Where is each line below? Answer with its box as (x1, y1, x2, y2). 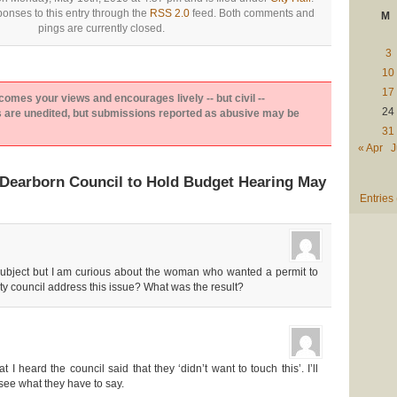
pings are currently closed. (37, 21, 165, 35)
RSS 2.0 (149, 6, 190, 19)
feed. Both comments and (189, 6, 315, 19)
